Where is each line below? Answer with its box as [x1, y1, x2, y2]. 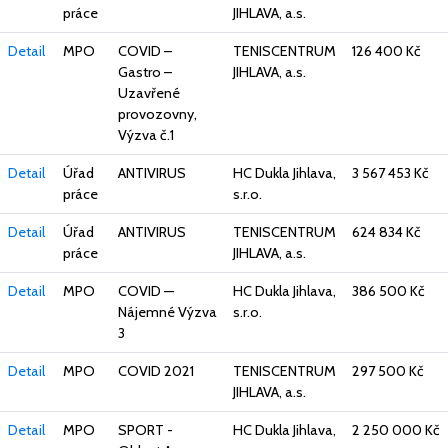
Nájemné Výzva [118, 303, 217, 322]
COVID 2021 [118, 362, 194, 381]
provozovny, [118, 105, 197, 124]
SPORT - [118, 421, 173, 440]
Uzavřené [118, 84, 180, 103]
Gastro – [118, 63, 172, 82]
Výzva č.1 [118, 126, 174, 145]
